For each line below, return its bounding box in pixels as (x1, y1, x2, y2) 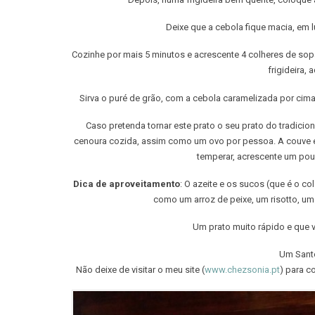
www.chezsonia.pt (205, 264, 280, 276)
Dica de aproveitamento (72, 178, 180, 189)
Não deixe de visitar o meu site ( (76, 264, 205, 276)
